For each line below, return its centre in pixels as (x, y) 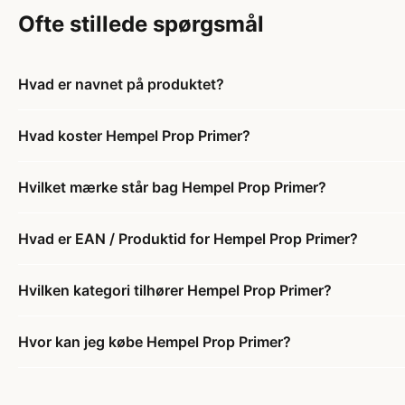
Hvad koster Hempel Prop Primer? (134, 135)
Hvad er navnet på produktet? (121, 84)
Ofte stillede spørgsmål (141, 24)
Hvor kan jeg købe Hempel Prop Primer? (155, 341)
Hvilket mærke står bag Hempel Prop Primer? (172, 187)
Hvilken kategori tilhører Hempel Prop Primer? (175, 290)
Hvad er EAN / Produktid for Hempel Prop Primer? (188, 238)
